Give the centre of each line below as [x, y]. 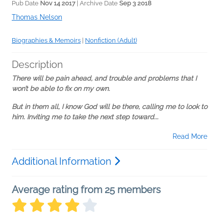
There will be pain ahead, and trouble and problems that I [104, 78]
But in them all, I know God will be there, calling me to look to [109, 107]
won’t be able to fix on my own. [61, 89]
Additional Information [63, 162]
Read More [190, 137]
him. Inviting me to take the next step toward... [85, 117]
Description [37, 65]
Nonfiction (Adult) [111, 41]
